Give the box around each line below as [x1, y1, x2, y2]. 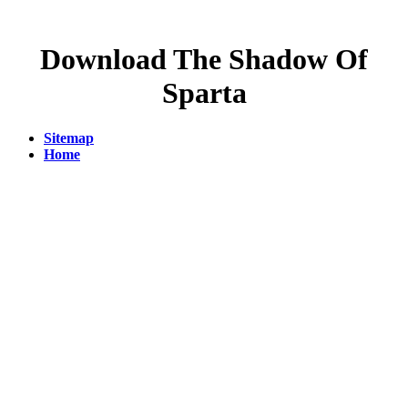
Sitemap [44, 129, 94, 146]
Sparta [161, 76, 247, 110]
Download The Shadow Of [40, 43, 368, 76]
